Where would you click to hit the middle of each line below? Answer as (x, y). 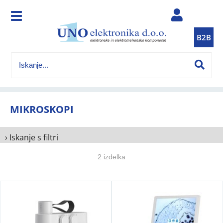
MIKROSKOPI (42, 109)
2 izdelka (111, 157)
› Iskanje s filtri (32, 137)
